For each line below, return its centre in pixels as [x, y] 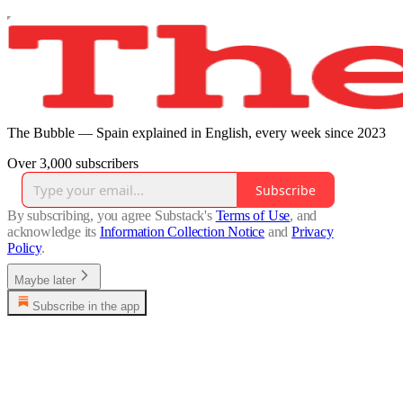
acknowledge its [52, 232]
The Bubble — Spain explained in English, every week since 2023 [197, 133]
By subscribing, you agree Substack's [110, 216]
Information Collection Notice [182, 232]
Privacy [313, 232]
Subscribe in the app [86, 307]
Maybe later [45, 281]
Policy [24, 248]
